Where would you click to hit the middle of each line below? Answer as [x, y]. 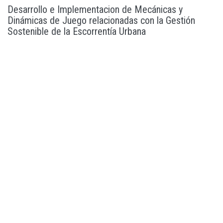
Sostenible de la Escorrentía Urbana [77, 32]
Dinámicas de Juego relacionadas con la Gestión [101, 21]
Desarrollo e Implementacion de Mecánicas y [95, 10]
